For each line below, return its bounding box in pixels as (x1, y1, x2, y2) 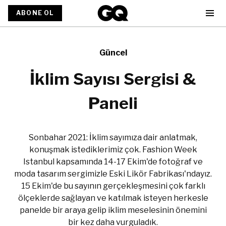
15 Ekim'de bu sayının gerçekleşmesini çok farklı (21, 181, 205, 191)
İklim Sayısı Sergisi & (30, 69, 196, 89)
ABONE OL (16, 9, 54, 17)
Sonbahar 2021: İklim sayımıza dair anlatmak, (29, 133, 197, 142)
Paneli (88, 93, 138, 113)
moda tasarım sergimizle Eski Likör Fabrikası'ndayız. (14, 169, 212, 179)
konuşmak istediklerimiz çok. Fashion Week (29, 145, 197, 154)
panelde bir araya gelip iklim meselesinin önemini (19, 205, 207, 215)
